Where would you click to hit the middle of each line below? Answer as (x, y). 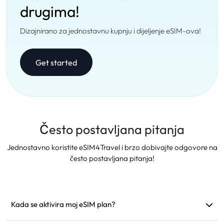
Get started (56, 62)
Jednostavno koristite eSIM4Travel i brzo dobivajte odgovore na (112, 147)
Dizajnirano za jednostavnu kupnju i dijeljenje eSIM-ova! (110, 31)
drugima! (50, 11)
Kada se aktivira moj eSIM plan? (63, 204)
